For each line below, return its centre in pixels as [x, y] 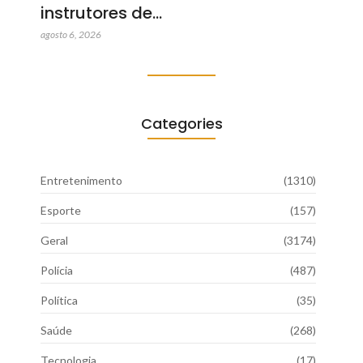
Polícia [57, 270]
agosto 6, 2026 [71, 34]
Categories [181, 123]
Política [59, 300]
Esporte [61, 210]
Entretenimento [81, 180]
